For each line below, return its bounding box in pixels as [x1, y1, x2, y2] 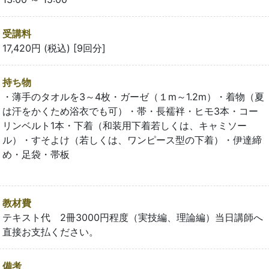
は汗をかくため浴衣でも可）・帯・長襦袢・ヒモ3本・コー [2, 104, 258, 117]
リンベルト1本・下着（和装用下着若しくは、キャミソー [2, 119, 247, 131]
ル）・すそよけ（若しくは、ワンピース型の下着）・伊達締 [2, 133, 262, 146]
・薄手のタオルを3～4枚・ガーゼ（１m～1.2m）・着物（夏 [2, 90, 264, 103]
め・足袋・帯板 [2, 148, 98, 160]
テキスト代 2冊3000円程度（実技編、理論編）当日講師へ [2, 211, 263, 223]
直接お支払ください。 [2, 225, 98, 238]
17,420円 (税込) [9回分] [2, 41, 106, 54]
